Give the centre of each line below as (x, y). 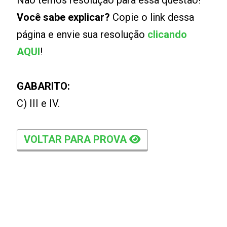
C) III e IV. (39, 104)
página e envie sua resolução (82, 35)
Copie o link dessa (152, 17)
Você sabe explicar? (64, 17)
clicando (167, 35)
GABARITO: (44, 86)
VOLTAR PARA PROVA (77, 140)
